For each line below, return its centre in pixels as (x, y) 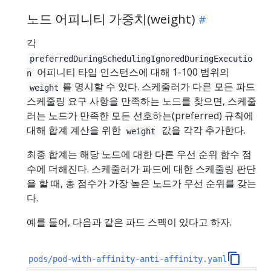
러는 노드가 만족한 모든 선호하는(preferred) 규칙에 (140, 116)
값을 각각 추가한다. (202, 130)
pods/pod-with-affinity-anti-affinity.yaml (128, 259)
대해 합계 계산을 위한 (75, 130)
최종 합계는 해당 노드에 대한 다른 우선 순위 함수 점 (139, 155)
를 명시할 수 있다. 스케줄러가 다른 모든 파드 (158, 87)
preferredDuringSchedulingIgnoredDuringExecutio (141, 58)
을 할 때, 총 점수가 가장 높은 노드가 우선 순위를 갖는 (142, 184)
